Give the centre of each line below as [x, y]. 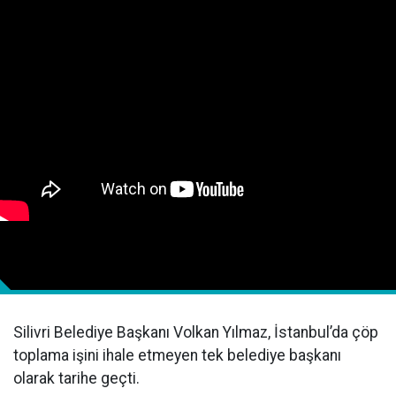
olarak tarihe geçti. [76, 378]
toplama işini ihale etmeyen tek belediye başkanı [177, 355]
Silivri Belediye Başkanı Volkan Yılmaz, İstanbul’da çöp [196, 332]
